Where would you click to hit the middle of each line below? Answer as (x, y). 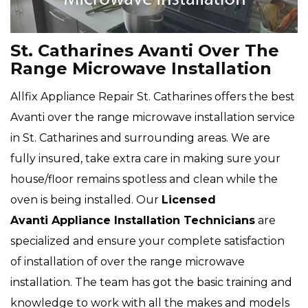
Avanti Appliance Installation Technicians (133, 221)
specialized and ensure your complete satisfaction (147, 241)
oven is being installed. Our (86, 200)
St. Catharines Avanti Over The (145, 51)
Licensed (189, 200)
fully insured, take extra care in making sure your (145, 159)
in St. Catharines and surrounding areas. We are (140, 138)
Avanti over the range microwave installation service (153, 118)
